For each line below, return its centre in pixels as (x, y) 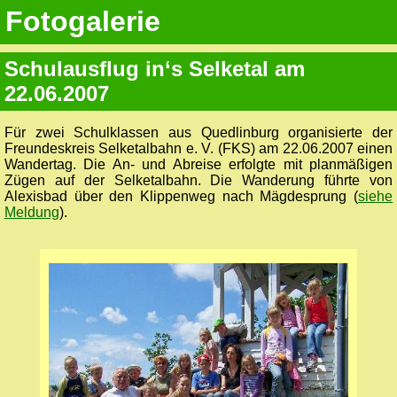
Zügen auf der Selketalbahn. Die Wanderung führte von (198, 180)
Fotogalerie (83, 22)
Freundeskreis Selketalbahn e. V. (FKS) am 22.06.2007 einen (198, 148)
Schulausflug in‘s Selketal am (154, 69)
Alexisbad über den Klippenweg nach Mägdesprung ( (181, 196)
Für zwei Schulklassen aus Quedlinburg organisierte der (198, 132)
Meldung (31, 212)
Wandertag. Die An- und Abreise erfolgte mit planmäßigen (198, 164)
